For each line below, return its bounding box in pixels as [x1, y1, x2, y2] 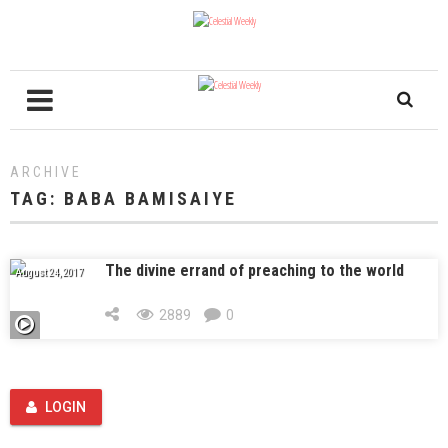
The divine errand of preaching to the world [105, 261, 404, 280]
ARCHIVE [10, 164, 82, 180]
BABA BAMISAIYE [64, 188, 237, 209]
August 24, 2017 [15, 267, 83, 278]
